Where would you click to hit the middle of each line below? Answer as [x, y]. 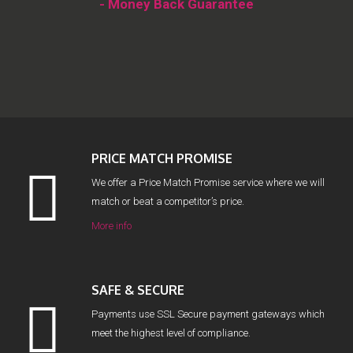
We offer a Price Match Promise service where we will [208, 182]
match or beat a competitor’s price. [168, 201]
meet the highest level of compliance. [171, 333]
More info [111, 226]
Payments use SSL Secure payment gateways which [208, 314]
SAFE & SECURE [138, 290]
